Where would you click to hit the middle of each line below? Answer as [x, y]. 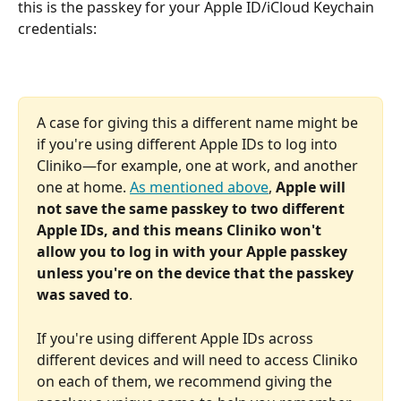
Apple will [312, 188]
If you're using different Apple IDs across [177, 338]
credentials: [57, 28]
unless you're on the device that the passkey [197, 273]
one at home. [83, 188]
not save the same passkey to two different [192, 209]
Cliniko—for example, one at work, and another [199, 166]
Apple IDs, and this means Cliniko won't [181, 230]
